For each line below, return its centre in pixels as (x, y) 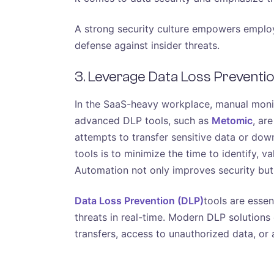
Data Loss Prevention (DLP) (139, 200)
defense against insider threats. (147, 45)
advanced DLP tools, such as (143, 121)
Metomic (232, 121)
